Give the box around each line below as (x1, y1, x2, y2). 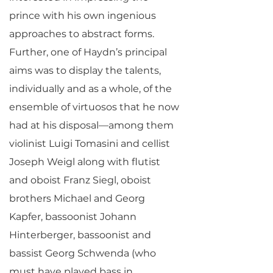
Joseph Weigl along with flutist (9, 156, 160, 168)
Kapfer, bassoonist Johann (9, 211, 136, 222)
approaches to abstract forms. (9, 28, 154, 40)
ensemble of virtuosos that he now (9, 101, 179, 113)
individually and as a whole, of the (9, 83, 172, 94)
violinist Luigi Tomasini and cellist (9, 138, 170, 149)
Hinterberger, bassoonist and (9, 229, 151, 241)
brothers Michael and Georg (9, 193, 145, 204)
